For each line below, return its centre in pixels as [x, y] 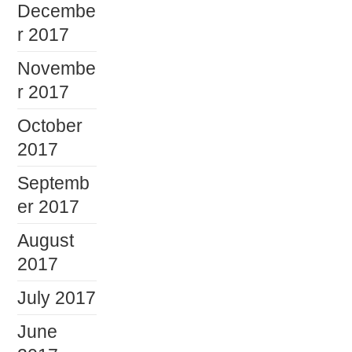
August [46, 240]
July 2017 [57, 297]
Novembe [57, 68]
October [50, 125]
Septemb [54, 183]
